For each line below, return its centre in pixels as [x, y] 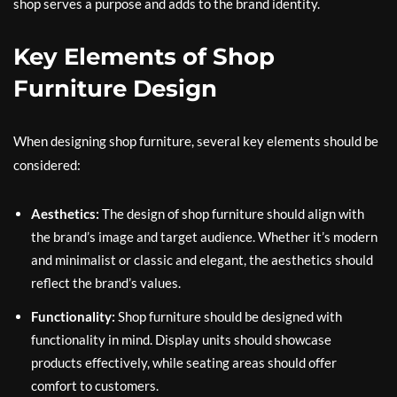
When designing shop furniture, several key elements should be [196, 141]
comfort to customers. [95, 385]
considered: [47, 165]
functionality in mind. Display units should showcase [181, 339]
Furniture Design [115, 89]
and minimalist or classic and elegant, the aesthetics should [202, 260]
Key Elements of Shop [144, 57]
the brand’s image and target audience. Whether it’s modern [204, 237]
